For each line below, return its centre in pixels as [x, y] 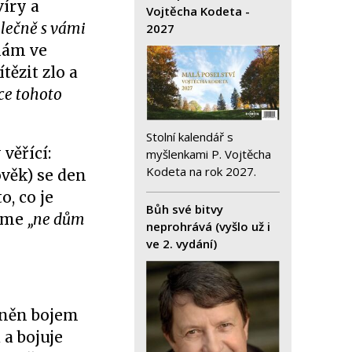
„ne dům [56, 219]
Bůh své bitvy [185, 209]
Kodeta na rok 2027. [203, 171]
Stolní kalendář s [190, 136]
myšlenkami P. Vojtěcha [209, 154]
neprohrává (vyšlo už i [208, 226]
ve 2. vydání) [181, 243]
